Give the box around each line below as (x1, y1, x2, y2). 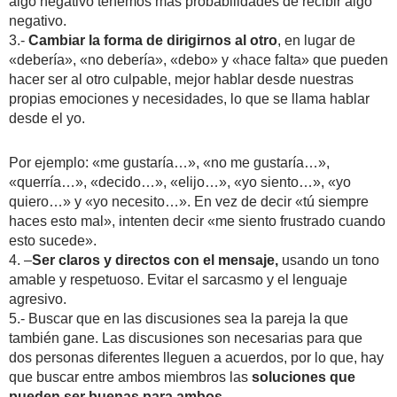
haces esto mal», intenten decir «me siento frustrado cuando (9, 213, 385, 229)
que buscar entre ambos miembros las (9, 369, 252, 385)
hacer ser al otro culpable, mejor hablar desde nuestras (9, 71, 354, 87)
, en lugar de (277, 32, 355, 48)
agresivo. (9, 291, 66, 307)
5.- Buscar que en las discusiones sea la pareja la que (9, 310, 348, 326)
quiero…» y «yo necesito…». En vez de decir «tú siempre (9, 193, 369, 209)
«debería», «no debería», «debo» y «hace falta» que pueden (9, 51, 388, 67)
